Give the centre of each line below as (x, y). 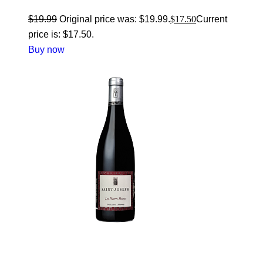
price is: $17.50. (61, 35)
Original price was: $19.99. (115, 19)
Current (212, 19)
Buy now (46, 50)
